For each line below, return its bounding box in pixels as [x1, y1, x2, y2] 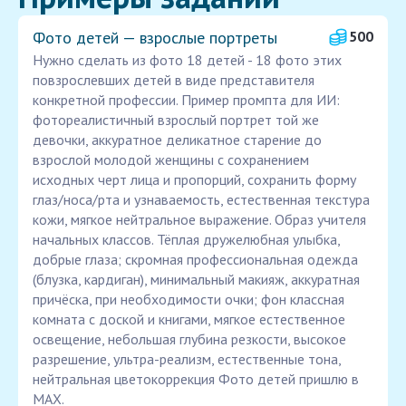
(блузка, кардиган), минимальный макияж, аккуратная [33, 270, 360, 289]
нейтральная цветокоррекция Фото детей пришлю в [33, 370, 359, 389]
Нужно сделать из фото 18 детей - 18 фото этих [33, 51, 342, 70]
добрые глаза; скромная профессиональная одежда [33, 250, 358, 269]
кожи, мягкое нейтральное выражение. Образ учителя [33, 210, 366, 229]
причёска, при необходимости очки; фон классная [33, 290, 344, 309]
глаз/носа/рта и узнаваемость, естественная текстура [33, 190, 370, 209]
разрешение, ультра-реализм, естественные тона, [33, 350, 341, 369]
